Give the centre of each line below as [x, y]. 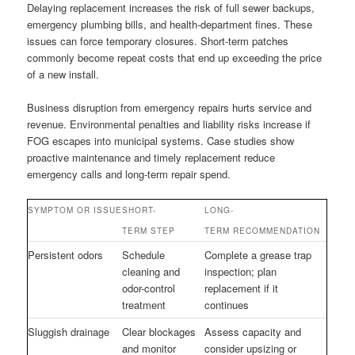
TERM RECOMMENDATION [263, 231]
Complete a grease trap [258, 255]
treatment [144, 305]
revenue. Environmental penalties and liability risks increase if [169, 124]
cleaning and [151, 272]
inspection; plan [241, 272]
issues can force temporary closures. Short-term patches [158, 41]
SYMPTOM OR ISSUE [75, 210]
